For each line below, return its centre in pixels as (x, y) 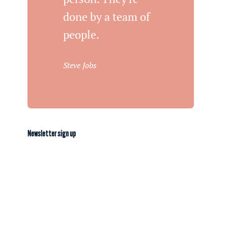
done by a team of (107, 17)
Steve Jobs (80, 65)
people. (81, 35)
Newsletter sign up (52, 133)
